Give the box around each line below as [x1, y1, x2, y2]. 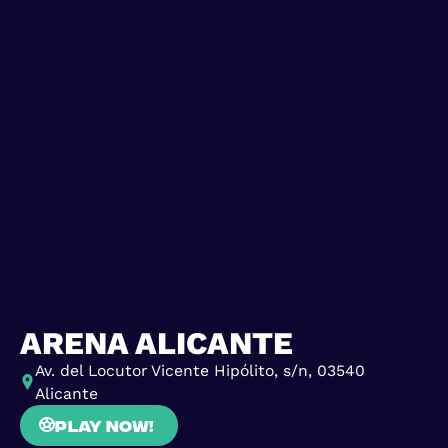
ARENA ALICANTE [19, 325, 293, 363]
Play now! [55, 414, 155, 434]
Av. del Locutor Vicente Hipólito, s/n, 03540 [35, 361, 366, 381]
